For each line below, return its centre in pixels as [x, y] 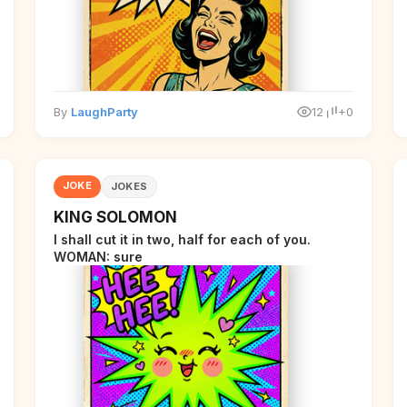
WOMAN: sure [98, 257]
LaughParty [104, 112]
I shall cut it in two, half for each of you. [182, 239]
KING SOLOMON [115, 217]
